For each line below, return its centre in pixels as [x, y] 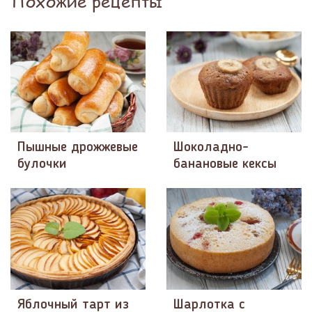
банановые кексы [225, 165]
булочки [42, 165]
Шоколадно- [211, 148]
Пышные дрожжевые [78, 148]
